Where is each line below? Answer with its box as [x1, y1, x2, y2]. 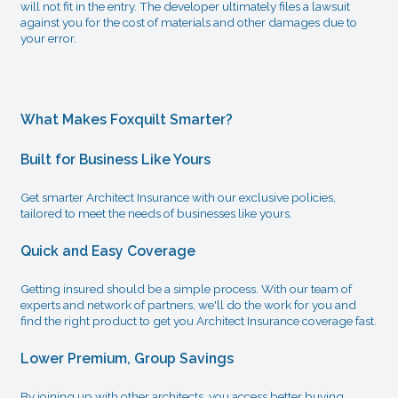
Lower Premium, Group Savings [20, 349, 234, 367]
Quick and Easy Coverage [20, 242, 195, 259]
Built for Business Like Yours [20, 150, 211, 168]
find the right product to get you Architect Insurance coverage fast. [20, 314, 377, 328]
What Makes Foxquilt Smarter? [20, 111, 233, 128]
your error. [20, 31, 76, 45]
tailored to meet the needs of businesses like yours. [20, 206, 292, 220]
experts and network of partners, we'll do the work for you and [20, 298, 356, 312]
